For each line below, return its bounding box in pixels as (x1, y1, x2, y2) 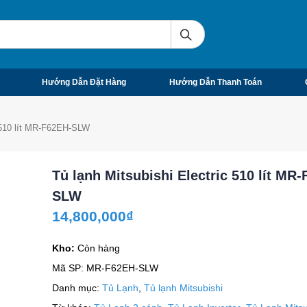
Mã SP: (51, 262, 86, 273)
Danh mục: (51, 282, 102, 293)
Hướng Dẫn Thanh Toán (169, 77, 262, 87)
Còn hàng (77, 243, 120, 254)
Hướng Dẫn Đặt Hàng (41, 77, 126, 87)
